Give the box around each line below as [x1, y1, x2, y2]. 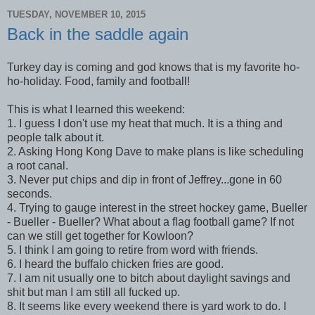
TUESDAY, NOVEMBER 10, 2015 [7, 9, 146, 20]
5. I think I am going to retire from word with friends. [7, 244, 258, 257]
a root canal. [7, 160, 68, 172]
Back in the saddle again [7, 24, 188, 44]
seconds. [7, 188, 52, 200]
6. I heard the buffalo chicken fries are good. [7, 258, 224, 271]
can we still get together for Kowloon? [7, 230, 193, 243]
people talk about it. [7, 131, 104, 144]
